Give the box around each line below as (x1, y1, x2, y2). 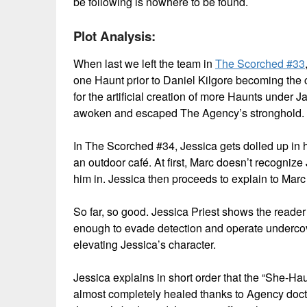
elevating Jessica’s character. (73, 236, 216, 253)
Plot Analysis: (73, 27, 156, 46)
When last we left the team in (73, 56, 215, 72)
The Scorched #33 (215, 56, 305, 72)
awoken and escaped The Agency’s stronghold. (73, 105, 304, 121)
